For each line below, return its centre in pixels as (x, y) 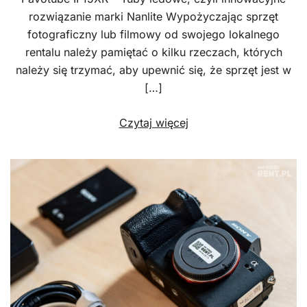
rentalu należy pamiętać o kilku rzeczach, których (153, 52)
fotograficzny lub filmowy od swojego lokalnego (153, 34)
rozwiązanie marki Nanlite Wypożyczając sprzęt (153, 16)
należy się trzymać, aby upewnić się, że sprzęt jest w (153, 70)
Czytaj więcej (153, 123)
